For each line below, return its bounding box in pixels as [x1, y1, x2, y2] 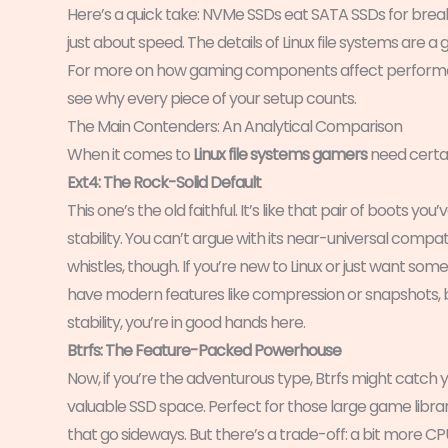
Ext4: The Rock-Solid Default [67, 170, 261, 194]
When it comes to [67, 142, 193, 166]
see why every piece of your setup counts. [67, 86, 356, 110]
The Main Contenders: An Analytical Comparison [67, 114, 402, 138]
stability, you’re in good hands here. [67, 310, 305, 334]
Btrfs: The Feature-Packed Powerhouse [67, 338, 341, 362]
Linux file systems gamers [193, 142, 367, 166]
